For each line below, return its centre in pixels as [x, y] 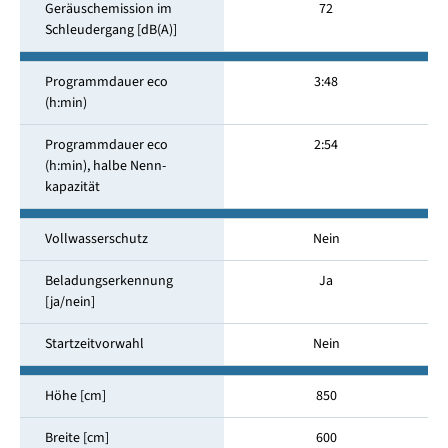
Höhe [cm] [75, 396]
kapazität [72, 187]
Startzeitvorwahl [94, 344]
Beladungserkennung [108, 281]
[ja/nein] [69, 302]
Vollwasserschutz [96, 239]
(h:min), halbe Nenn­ [105, 166]
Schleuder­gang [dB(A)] [110, 30]
